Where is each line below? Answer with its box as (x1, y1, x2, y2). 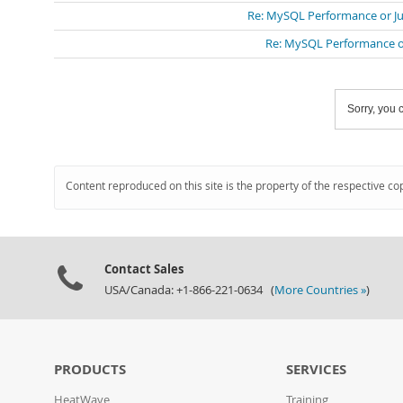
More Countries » (274, 282, 366, 298)
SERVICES (286, 360, 347, 379)
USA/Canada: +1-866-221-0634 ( (104, 282, 274, 298)
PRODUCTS (54, 360, 126, 379)
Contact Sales (104, 261, 184, 277)
